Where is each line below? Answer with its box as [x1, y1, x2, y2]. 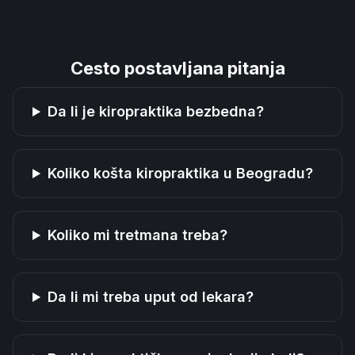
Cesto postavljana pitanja [70, 58, 285, 78]
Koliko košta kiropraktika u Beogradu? [48, 165, 314, 181]
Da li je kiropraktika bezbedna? [48, 103, 265, 120]
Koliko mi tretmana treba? [48, 227, 228, 243]
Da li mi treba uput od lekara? [48, 288, 254, 305]
